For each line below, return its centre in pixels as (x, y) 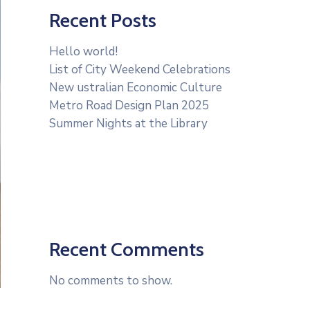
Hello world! (83, 52)
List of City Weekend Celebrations (140, 70)
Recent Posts (103, 20)
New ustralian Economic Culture (136, 88)
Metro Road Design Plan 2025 (129, 106)
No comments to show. (111, 281)
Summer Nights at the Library (128, 124)
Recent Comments (127, 249)
